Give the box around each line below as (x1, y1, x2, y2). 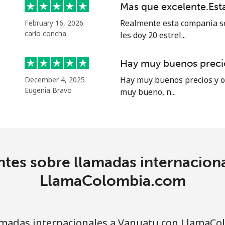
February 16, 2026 (25, 18, 83, 28)
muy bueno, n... (120, 86, 176, 97)
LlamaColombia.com (39, 172, 186, 190)
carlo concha (25, 29, 66, 38)
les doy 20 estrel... (120, 30, 186, 41)
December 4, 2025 (25, 75, 85, 84)
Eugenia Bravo (25, 85, 72, 95)
